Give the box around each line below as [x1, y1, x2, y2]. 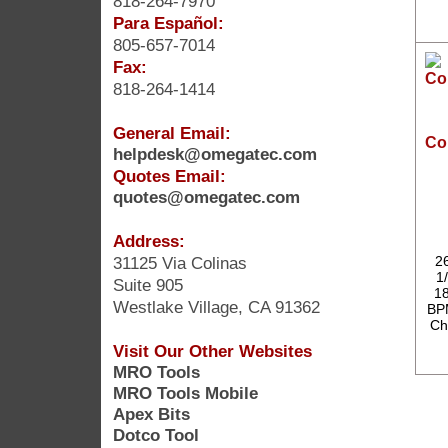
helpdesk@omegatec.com [112, 143, 317, 164]
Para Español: [112, 12, 224, 33]
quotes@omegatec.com [112, 186, 300, 207]
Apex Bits [112, 403, 190, 424]
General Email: [112, 122, 231, 143]
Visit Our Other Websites [112, 340, 312, 361]
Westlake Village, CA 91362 [112, 296, 320, 317]
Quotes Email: [112, 165, 226, 186]
